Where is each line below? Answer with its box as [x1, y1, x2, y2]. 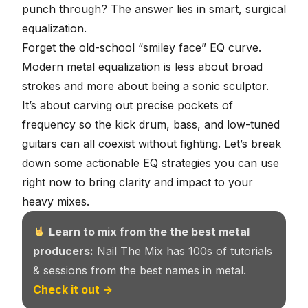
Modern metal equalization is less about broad [22, 59, 263, 74]
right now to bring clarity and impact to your [22, 175, 253, 189]
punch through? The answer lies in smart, [22, 1, 245, 16]
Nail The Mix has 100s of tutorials [93, 243, 272, 258]
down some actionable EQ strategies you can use [22, 155, 279, 170]
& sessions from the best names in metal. [33, 263, 246, 277]
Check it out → [33, 282, 113, 296]
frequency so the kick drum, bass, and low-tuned [22, 117, 280, 131]
